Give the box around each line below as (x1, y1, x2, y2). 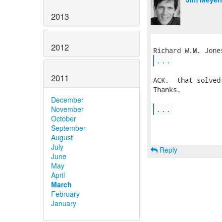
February (51, 188, 80, 199)
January (51, 198, 76, 208)
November (51, 104, 84, 114)
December (51, 94, 84, 105)
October (51, 113, 76, 123)
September (51, 122, 86, 133)
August (51, 132, 73, 142)
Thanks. (153, 85, 181, 94)
